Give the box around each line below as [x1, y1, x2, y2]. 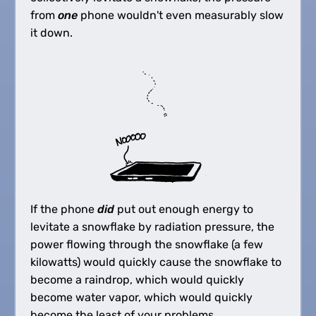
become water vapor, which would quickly [30, 290, 253, 304]
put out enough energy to [114, 202, 253, 216]
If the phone [30, 202, 97, 216]
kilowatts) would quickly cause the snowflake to [30, 255, 281, 269]
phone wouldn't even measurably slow [77, 8, 284, 22]
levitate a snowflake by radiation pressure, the [30, 219, 274, 233]
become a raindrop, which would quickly [30, 272, 244, 286]
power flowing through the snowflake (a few [30, 237, 263, 251]
